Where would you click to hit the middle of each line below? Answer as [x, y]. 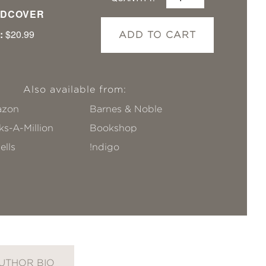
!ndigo [105, 147]
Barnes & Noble [126, 109]
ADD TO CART [158, 35]
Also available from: [75, 89]
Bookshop [114, 128]
